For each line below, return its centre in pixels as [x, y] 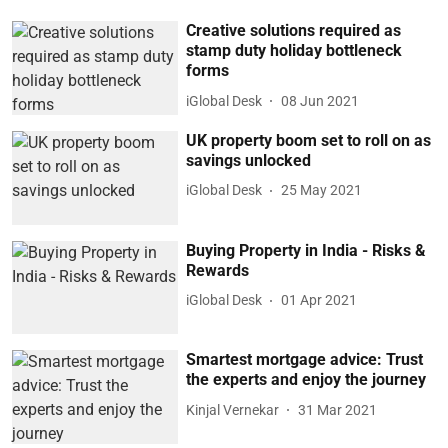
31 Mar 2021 [338, 409]
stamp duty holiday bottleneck [294, 51]
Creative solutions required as [294, 31]
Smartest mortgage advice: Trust [305, 360]
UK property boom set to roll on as [309, 140]
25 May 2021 [322, 190]
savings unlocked [249, 160]
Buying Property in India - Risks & [306, 250]
